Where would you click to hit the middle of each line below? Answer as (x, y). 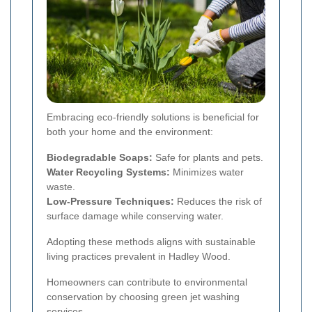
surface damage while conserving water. (135, 216)
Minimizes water (207, 172)
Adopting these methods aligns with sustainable (151, 241)
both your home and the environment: (130, 131)
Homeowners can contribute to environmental (147, 282)
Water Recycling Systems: (108, 172)
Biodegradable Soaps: (100, 157)
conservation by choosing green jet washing (143, 296)
